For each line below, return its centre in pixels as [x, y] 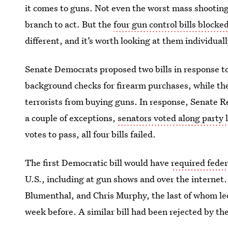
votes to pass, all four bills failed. [91, 134]
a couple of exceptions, [72, 118]
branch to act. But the [69, 24]
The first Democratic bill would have [98, 163]
